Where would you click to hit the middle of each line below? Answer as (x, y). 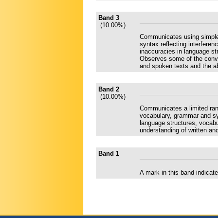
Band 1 (109, 153)
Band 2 (109, 89)
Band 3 (109, 18)
